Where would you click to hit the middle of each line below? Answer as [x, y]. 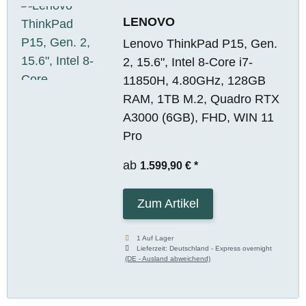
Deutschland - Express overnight [221, 248]
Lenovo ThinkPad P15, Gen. [200, 43]
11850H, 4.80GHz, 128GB [194, 80]
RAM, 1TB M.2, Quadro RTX [201, 99]
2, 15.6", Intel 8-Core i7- [187, 62]
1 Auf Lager [155, 238]
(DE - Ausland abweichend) [167, 258]
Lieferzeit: [153, 248]
